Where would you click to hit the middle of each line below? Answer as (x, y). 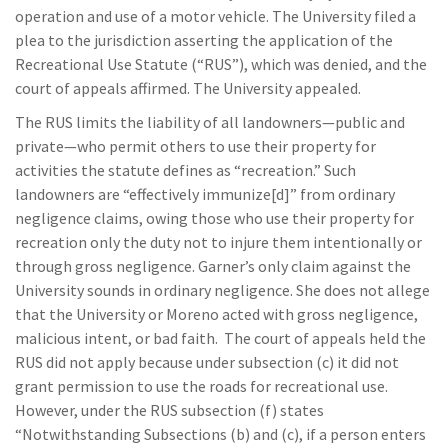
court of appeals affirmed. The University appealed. (188, 88)
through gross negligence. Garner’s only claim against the (213, 266)
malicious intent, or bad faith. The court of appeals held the (220, 338)
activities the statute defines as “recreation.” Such (185, 170)
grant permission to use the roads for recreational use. (201, 386)
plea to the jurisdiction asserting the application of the (204, 40)
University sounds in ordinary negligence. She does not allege (222, 290)
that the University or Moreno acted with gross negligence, (216, 314)
